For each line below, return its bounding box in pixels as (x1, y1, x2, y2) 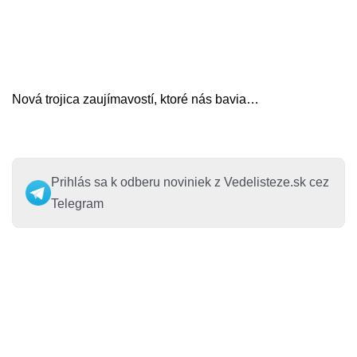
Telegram (51, 197, 104, 211)
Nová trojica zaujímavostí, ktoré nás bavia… (12, 92, 259, 107)
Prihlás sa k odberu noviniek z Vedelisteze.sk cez (51, 175, 329, 190)
